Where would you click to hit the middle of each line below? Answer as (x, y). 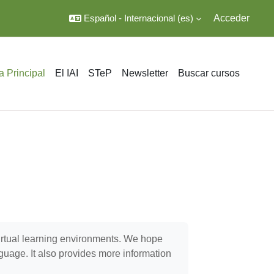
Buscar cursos (209, 73)
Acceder (231, 18)
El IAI (67, 73)
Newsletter (145, 73)
